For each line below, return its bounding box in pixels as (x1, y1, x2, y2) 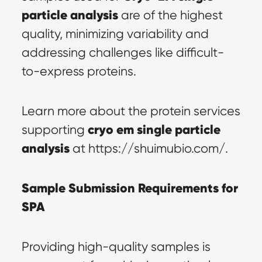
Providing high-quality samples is (21, 239, 211, 254)
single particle (136, 122, 220, 137)
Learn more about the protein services (21, 104, 240, 118)
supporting (21, 122, 88, 137)
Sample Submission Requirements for (21, 180, 238, 196)
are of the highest (118, 8, 223, 22)
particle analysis (21, 7, 118, 23)
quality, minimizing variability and (21, 26, 209, 41)
